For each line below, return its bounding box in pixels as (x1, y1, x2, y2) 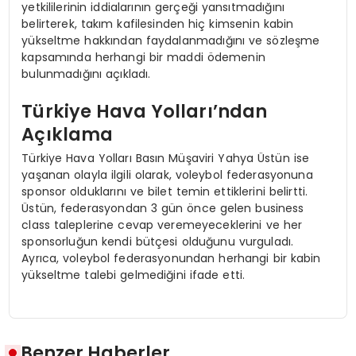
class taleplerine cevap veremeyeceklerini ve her (21, 216, 303, 233)
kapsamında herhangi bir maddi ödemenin (21, 48, 265, 65)
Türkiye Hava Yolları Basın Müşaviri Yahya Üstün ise (21, 149, 310, 166)
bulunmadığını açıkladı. (21, 65, 151, 82)
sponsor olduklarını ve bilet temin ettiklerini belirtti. (21, 183, 308, 199)
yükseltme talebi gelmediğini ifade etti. (21, 266, 246, 283)
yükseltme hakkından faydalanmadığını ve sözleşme (21, 32, 320, 48)
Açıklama (21, 122, 114, 148)
